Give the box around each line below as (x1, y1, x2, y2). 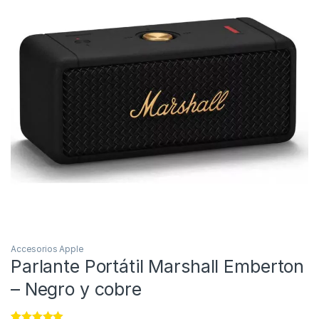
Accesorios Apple (11, 244, 84, 255)
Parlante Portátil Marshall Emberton (11, 256, 305, 278)
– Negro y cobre (11, 278, 142, 300)
